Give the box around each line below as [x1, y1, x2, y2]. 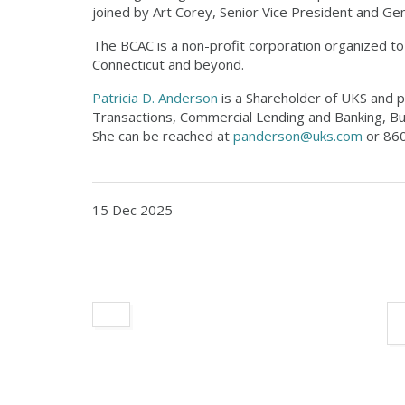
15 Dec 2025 [92, 201, 173, 219]
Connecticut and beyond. [92, 55, 244, 73]
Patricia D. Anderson [92, 89, 218, 107]
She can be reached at [92, 127, 233, 145]
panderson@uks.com [233, 127, 363, 145]
